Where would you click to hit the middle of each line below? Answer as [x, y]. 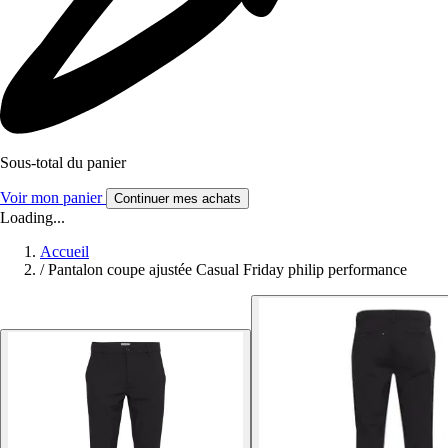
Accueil [64, 252]
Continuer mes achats [177, 199]
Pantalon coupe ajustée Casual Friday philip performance [227, 270]
